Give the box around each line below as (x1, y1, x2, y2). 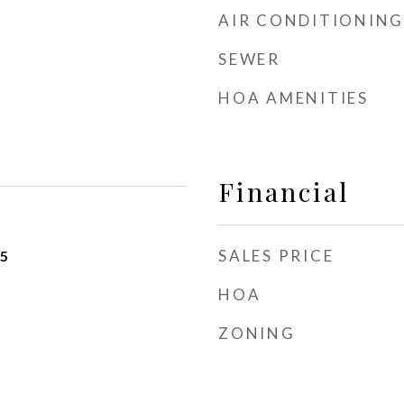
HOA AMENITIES (218, 88, 369, 107)
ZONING (218, 324, 296, 343)
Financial (218, 174, 350, 208)
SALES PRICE (218, 246, 335, 265)
